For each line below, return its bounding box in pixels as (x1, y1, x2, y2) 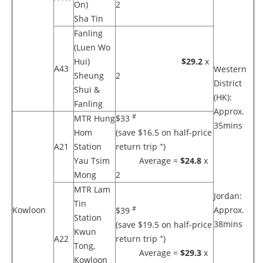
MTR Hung (74, 113, 115, 124)
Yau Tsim (74, 155, 110, 166)
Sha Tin (74, 13, 103, 24)
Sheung (74, 70, 104, 81)
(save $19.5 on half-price (116, 219, 212, 230)
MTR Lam (74, 184, 110, 195)
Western (214, 63, 247, 75)
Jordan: (214, 190, 242, 201)
